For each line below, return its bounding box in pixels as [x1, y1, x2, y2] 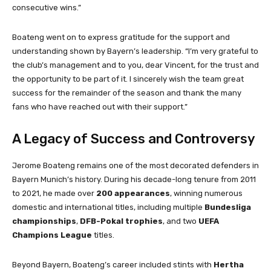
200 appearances [96, 188, 170, 198]
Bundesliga [204, 202, 251, 212]
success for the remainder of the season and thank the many [12, 88, 241, 97]
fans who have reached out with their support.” [12, 102, 188, 111]
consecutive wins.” [12, 2, 81, 12]
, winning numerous [170, 188, 243, 198]
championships [12, 216, 76, 226]
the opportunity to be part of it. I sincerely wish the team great [12, 74, 244, 83]
